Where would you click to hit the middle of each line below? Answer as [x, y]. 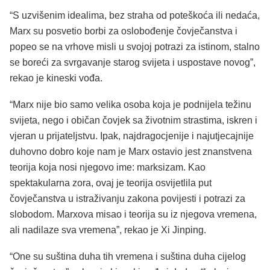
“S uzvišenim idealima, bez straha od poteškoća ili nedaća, [135, 16]
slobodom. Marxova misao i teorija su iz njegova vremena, [133, 215]
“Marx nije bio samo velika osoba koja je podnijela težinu [130, 105]
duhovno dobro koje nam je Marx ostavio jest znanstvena [131, 152]
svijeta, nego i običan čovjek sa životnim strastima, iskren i [133, 121]
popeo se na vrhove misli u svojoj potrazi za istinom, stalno [135, 47]
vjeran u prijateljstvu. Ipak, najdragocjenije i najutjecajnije [132, 136]
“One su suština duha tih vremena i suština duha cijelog [128, 256]
